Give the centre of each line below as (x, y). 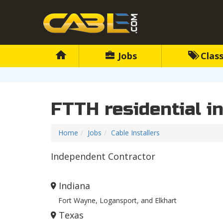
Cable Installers (135, 133)
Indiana (74, 186)
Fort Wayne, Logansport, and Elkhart (117, 201)
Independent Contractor (103, 157)
